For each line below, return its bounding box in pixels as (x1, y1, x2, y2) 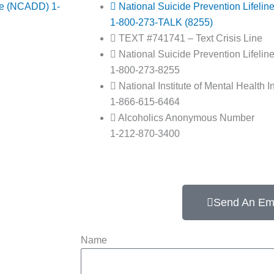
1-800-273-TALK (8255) (110, 17, 213, 28)
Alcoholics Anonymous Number (118, 113, 254, 124)
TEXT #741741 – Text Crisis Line (119, 33, 262, 44)
